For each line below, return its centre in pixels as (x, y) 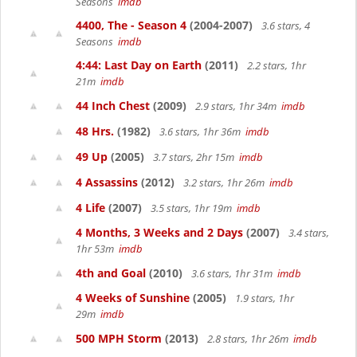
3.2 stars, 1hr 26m (225, 182)
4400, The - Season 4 (131, 25)
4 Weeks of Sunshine (133, 298)
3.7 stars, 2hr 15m (195, 157)
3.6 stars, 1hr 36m (201, 131)
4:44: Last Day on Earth (139, 65)
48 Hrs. (95, 131)
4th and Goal (111, 273)
